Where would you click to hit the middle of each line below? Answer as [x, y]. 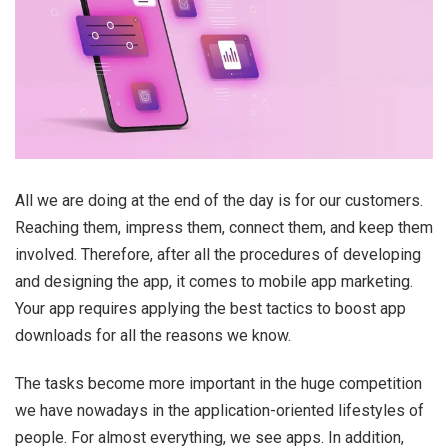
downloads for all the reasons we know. [153, 336]
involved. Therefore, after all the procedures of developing [218, 255]
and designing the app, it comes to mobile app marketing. [214, 282]
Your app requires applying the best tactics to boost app [210, 309]
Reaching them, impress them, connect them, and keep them [224, 228]
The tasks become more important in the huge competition [218, 384]
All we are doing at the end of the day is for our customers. [219, 201]
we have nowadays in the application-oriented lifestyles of [219, 411]
